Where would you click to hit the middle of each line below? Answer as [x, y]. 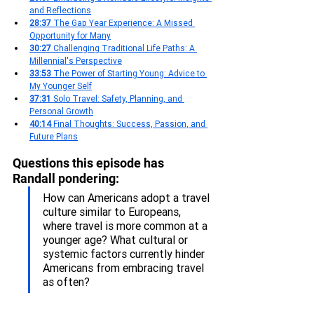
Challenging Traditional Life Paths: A [125, 48]
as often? [66, 282]
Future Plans [54, 137]
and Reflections [60, 11]
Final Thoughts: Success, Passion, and [130, 124]
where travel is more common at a [127, 226]
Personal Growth [61, 111]
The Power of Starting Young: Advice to [130, 74]
